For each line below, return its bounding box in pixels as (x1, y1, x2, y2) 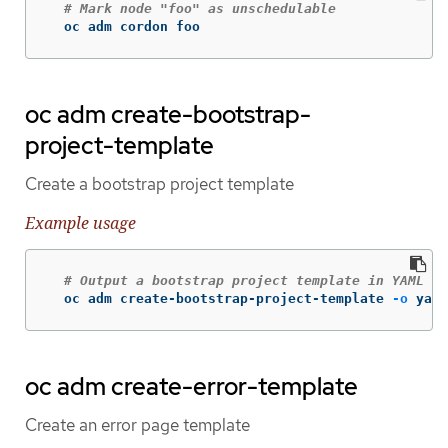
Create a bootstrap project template (25, 172, 294, 195)
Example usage (25, 211, 136, 234)
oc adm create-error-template (25, 371, 358, 403)
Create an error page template (25, 414, 250, 437)
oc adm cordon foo (48, 18, 200, 34)
